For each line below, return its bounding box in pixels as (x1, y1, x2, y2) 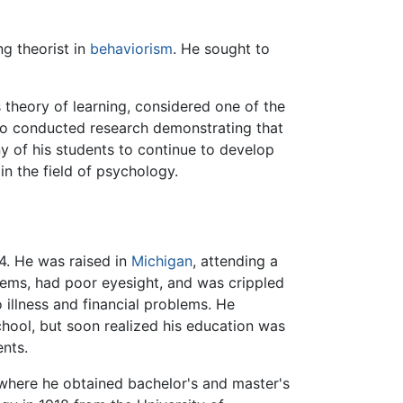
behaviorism (90, 40, 173, 58)
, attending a (193, 252, 279, 271)
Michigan (131, 252, 193, 271)
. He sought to (173, 40, 270, 58)
